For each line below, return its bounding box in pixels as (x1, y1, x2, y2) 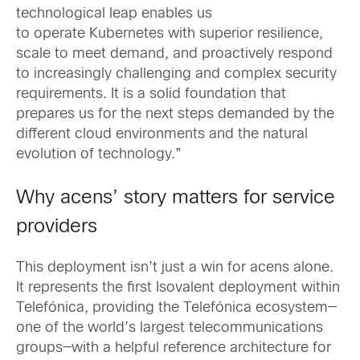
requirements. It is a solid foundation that (16, 87, 286, 101)
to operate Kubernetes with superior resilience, (16, 27, 323, 41)
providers (16, 218, 97, 236)
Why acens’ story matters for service (16, 189, 335, 207)
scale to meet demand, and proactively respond (16, 47, 333, 61)
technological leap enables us (16, 6, 212, 21)
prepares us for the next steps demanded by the (16, 107, 334, 121)
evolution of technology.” (16, 147, 182, 162)
